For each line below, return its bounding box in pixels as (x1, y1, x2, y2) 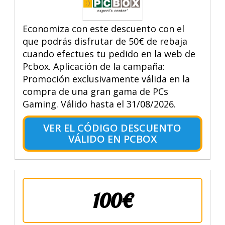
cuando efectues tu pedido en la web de (22, 47, 195, 60)
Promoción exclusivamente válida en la (22, 72, 190, 85)
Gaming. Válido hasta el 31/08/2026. (22, 97, 176, 110)
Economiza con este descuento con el (22, 22, 184, 35)
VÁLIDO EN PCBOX (68, 132, 157, 146)
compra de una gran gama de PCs (22, 85, 168, 97)
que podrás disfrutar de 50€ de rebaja (22, 35, 187, 47)
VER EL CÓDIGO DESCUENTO (43, 121, 182, 135)
